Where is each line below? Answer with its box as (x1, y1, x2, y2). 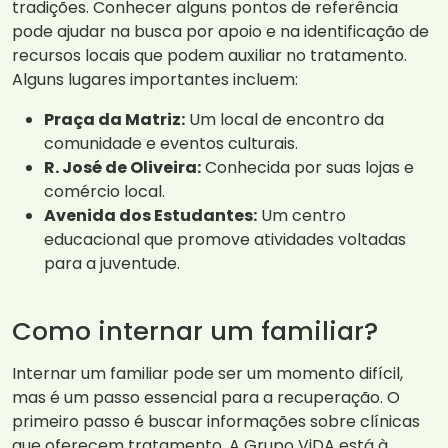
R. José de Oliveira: (44, 156, 201, 180)
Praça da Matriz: (44, 108, 185, 132)
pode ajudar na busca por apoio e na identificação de (12, 20, 429, 44)
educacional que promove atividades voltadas (44, 228, 406, 252)
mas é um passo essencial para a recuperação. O (12, 386, 400, 410)
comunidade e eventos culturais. (44, 132, 298, 156)
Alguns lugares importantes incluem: (12, 68, 298, 92)
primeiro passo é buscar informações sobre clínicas (12, 410, 420, 434)
